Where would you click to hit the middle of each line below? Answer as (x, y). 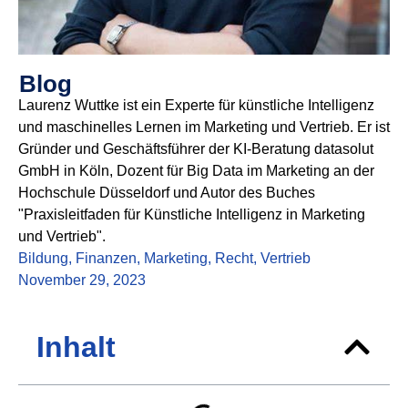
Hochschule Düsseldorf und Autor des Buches (167, 193)
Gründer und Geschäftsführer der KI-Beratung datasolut (196, 149)
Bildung (43, 259)
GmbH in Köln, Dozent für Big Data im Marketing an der (196, 171)
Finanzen (106, 259)
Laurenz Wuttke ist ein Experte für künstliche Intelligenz (196, 106)
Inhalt (76, 347)
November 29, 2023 (82, 280)
